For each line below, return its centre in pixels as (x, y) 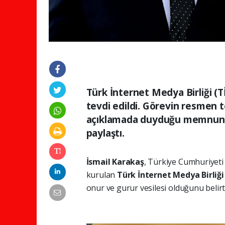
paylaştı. (105, 133)
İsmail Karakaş (115, 162)
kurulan (101, 175)
